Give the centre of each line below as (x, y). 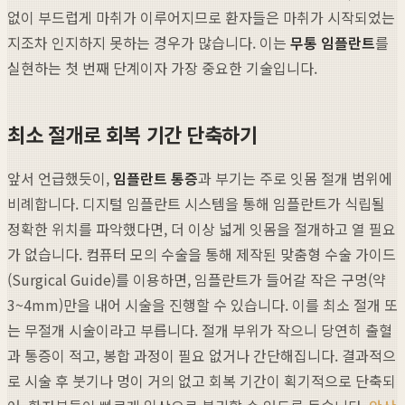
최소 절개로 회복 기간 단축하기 (132, 133)
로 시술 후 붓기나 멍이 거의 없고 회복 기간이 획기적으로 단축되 (202, 380)
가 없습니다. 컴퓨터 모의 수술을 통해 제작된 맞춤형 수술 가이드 (202, 254)
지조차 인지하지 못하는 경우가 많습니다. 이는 (149, 42)
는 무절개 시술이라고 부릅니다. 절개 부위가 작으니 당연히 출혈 (200, 330)
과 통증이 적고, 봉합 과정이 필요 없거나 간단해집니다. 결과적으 (202, 355)
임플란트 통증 (155, 178)
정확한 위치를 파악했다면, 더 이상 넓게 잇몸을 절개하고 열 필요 (202, 228)
